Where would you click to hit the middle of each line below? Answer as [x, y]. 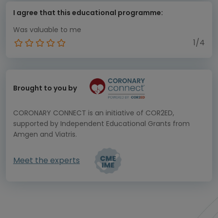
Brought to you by [45, 88]
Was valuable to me [47, 30]
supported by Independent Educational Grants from [101, 123]
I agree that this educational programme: [88, 13]
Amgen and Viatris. [45, 134]
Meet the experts [46, 160]
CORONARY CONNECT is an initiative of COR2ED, [94, 113]
